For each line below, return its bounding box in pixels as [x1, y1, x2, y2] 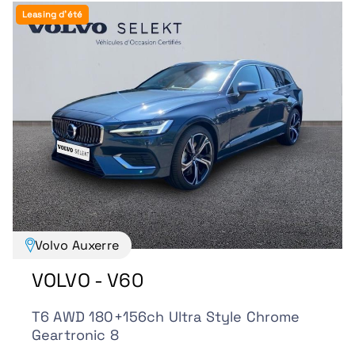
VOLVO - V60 [32, 267, 143, 292]
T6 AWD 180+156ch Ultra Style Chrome [32, 307, 300, 326]
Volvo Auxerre [34, 236, 119, 254]
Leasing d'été [22, 8, 83, 20]
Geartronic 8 [32, 326, 119, 345]
